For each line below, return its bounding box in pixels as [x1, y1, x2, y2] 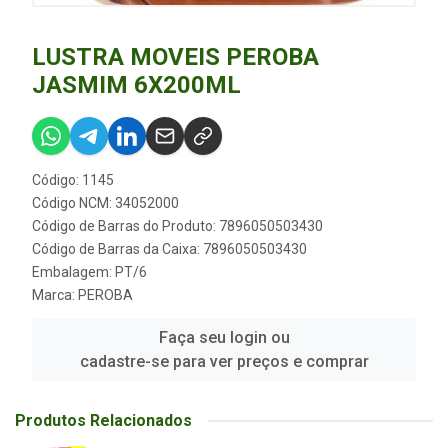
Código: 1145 [32, 172, 114, 189]
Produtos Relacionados [15, 411, 192, 431]
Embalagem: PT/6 [32, 264, 147, 281]
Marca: [32, 287, 78, 304]
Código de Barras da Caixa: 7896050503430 [32, 241, 307, 258]
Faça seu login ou [158, 328, 290, 348]
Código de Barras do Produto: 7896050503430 [32, 218, 323, 235]
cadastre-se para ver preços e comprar [79, 352, 369, 372]
